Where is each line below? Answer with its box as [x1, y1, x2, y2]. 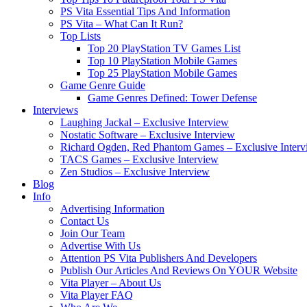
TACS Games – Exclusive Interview [60, 153, 219, 165]
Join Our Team [60, 228, 125, 239]
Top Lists [60, 30, 101, 42]
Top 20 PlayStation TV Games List [88, 42, 241, 54]
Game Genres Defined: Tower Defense [88, 92, 257, 103]
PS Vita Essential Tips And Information [60, 5, 230, 17]
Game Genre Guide [60, 79, 145, 91]
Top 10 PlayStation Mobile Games [88, 55, 237, 66]
